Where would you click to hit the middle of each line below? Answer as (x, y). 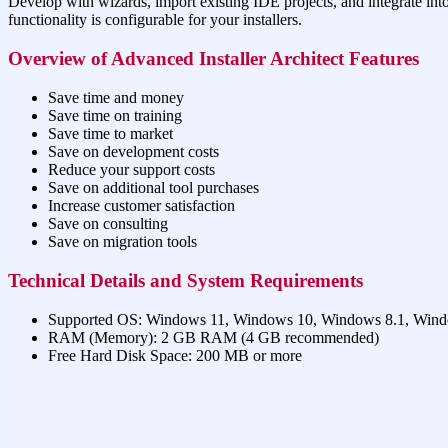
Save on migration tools (122, 241)
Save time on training (115, 115)
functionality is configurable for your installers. (155, 19)
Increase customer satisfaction (141, 205)
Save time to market (110, 133)
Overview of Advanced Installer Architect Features (213, 58)
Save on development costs (133, 151)
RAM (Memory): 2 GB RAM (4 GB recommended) (213, 337)
